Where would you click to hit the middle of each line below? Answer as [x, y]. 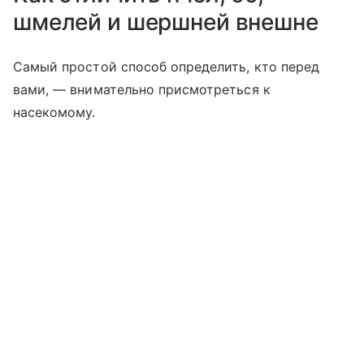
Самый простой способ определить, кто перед [167, 66]
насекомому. [54, 112]
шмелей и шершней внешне [169, 22]
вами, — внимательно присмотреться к [142, 89]
